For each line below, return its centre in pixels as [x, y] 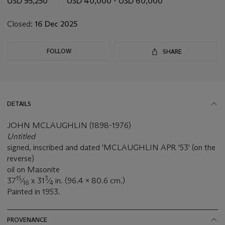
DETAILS [19, 103]
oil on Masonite [33, 169]
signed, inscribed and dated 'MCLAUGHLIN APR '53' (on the [111, 147]
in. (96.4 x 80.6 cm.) [89, 180]
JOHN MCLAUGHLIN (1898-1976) [69, 125]
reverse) [21, 158]
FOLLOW [59, 51]
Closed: [21, 24]
